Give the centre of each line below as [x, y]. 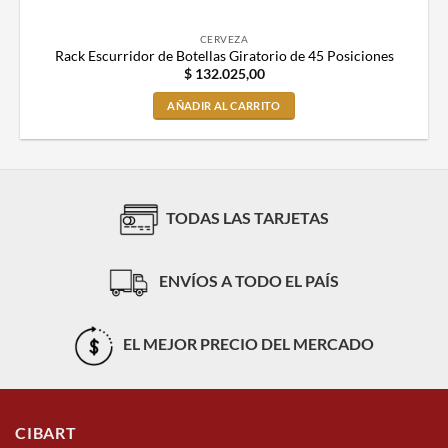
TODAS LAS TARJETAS [247, 218]
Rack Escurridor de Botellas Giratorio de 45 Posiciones [224, 55]
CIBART [46, 433]
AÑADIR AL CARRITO [224, 106]
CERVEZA [224, 38]
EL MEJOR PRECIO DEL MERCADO [247, 344]
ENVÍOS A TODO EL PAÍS [247, 281]
